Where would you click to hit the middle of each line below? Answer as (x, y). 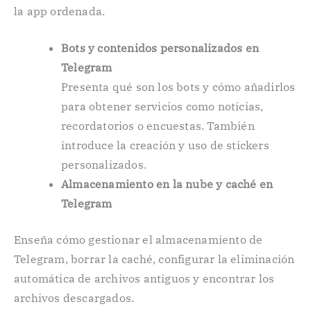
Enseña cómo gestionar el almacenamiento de (138, 240)
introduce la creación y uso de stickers (165, 145)
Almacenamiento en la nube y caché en (167, 184)
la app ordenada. (60, 11)
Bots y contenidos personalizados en (160, 48)
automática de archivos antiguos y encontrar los (144, 279)
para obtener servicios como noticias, (162, 107)
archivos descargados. (74, 298)
